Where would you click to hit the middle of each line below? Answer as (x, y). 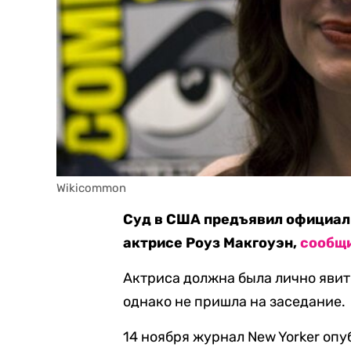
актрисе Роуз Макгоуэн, (212, 243)
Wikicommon (91, 188)
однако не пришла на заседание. (235, 302)
